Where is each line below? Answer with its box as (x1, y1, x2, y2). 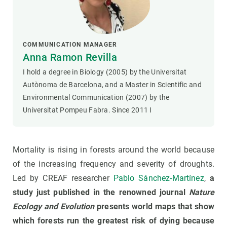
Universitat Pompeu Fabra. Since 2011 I (23, 106, 152, 115)
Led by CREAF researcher (13, 173, 113, 183)
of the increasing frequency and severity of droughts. (13, 159, 214, 169)
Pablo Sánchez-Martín (113, 173, 196, 183)
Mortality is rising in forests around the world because (13, 145, 214, 155)
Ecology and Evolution (13, 202, 95, 212)
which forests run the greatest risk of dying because (13, 216, 214, 226)
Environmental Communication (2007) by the (23, 93, 170, 102)
